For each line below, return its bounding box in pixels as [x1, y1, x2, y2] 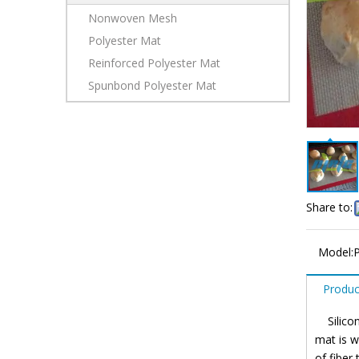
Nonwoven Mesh [88, 10, 177, 26]
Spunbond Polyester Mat [88, 78, 216, 94]
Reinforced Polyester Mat [88, 55, 220, 71]
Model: [318, 244, 353, 260]
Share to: [306, 200, 353, 216]
